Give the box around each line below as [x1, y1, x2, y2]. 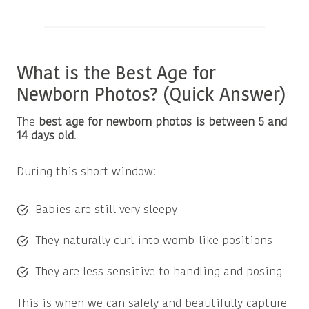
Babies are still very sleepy [35, 203, 177, 216]
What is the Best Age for [17, 66, 216, 85]
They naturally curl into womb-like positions [35, 235, 272, 247]
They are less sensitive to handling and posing [35, 266, 282, 278]
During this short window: [17, 166, 156, 179]
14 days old [17, 130, 74, 143]
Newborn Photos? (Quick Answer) [17, 87, 286, 106]
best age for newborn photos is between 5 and [39, 117, 287, 129]
